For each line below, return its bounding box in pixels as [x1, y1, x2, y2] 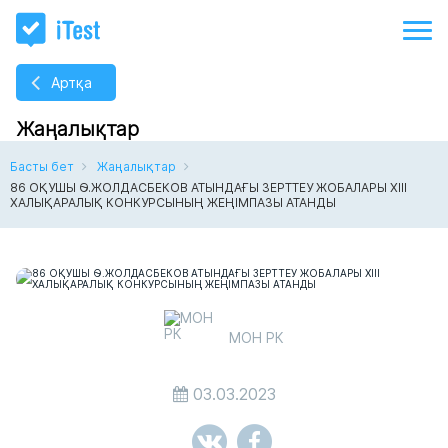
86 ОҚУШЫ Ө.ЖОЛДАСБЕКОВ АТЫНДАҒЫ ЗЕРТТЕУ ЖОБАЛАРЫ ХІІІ [10, 180, 407, 195]
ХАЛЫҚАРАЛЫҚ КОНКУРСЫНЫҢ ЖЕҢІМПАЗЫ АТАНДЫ [10, 195, 336, 210]
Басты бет [10, 159, 74, 174]
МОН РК [229, 328, 284, 346]
